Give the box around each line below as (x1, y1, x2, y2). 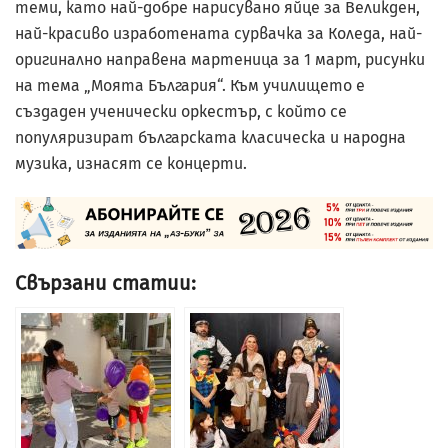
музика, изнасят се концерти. (15, 153, 247, 173)
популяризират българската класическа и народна (15, 127, 406, 147)
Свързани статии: (15, 271, 196, 296)
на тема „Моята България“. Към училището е (15, 75, 365, 95)
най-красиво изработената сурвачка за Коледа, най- (15, 23, 422, 43)
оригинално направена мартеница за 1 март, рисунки (15, 49, 425, 69)
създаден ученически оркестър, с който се (15, 101, 347, 121)
